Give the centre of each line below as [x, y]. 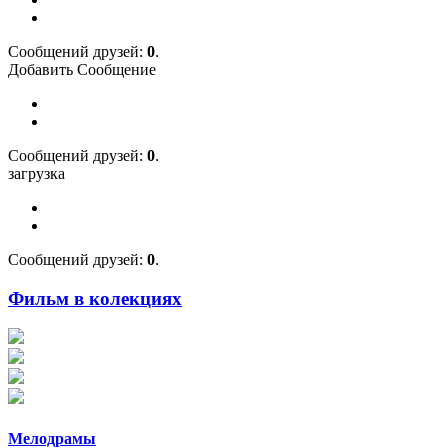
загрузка [36, 173]
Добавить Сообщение [82, 69]
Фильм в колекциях [95, 298]
